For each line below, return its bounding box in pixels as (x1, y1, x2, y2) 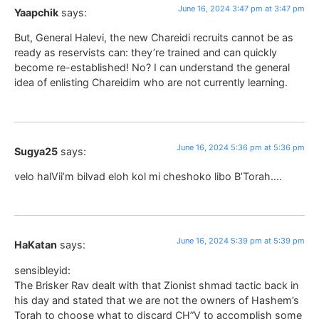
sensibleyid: (14, 263, 70, 276)
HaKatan (14, 239, 57, 251)
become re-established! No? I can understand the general (14, 61, 290, 74)
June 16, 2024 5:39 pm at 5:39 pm (177, 236, 305, 246)
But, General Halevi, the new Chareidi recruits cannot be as (14, 31, 293, 44)
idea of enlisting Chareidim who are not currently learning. (14, 76, 288, 89)
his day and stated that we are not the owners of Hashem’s (14, 293, 299, 306)
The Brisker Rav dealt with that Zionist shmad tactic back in (14, 278, 298, 291)
